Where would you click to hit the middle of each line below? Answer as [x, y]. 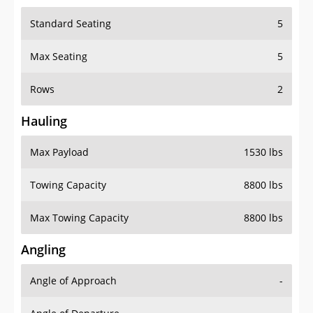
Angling [43, 250]
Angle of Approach [73, 281]
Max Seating [59, 57]
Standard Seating [71, 24]
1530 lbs [263, 152]
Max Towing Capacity [79, 218]
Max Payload [59, 152]
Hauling [44, 121]
